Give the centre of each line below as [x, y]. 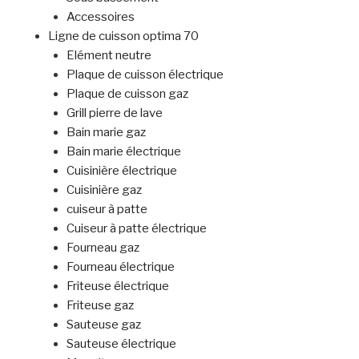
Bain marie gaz [106, 132]
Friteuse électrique [117, 286]
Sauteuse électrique [121, 343]
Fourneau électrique [120, 266]
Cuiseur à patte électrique [136, 228]
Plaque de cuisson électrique [145, 74]
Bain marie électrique [123, 151]
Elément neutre [109, 55]
